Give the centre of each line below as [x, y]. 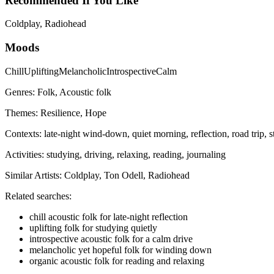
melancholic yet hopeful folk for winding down [120, 250]
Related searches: [38, 196]
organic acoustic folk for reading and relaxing [117, 261]
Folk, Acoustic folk [74, 92]
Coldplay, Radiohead [46, 24]
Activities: [26, 154]
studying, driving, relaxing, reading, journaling [136, 154]
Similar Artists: [35, 175]
